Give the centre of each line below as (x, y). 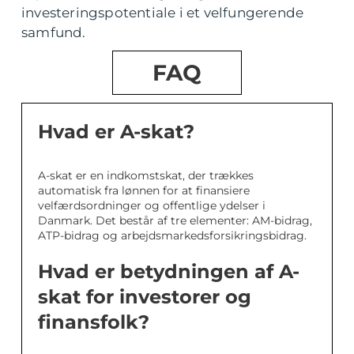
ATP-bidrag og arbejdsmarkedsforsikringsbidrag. (172, 236)
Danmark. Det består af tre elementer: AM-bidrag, (175, 221)
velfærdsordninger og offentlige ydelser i (152, 206)
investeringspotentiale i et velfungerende (163, 13)
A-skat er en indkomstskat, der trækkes (146, 176)
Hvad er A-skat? (116, 132)
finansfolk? (94, 322)
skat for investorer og (145, 297)
